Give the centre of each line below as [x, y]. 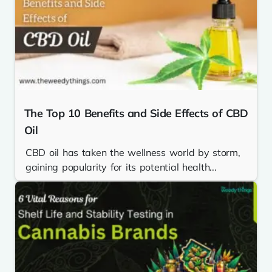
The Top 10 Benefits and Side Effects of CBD [136, 114]
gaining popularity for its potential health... [121, 167]
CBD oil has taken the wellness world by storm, [133, 153]
